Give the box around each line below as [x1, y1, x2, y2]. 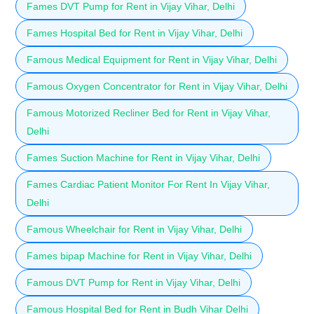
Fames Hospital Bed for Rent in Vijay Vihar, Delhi [27, 27, 243, 39]
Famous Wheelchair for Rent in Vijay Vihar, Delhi [27, 223, 242, 235]
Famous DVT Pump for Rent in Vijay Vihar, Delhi [27, 276, 240, 288]
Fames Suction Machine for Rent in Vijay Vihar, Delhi [27, 151, 260, 163]
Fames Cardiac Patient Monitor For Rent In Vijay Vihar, [27, 178, 270, 190]
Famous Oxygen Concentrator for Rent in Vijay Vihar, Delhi [27, 80, 287, 92]
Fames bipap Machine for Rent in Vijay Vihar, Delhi [27, 250, 252, 261]
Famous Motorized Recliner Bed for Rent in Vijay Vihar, [27, 107, 271, 118]
